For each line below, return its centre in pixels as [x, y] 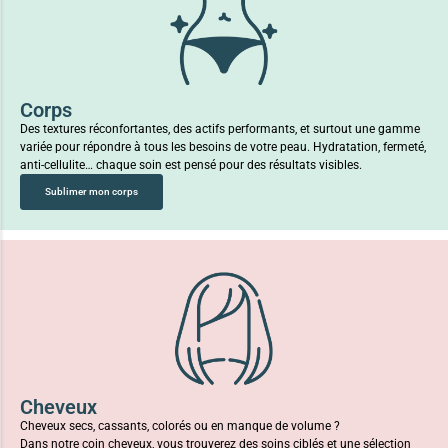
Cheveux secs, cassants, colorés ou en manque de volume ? [180, 425]
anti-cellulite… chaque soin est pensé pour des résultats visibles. [191, 164]
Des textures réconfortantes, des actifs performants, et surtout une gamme [220, 128]
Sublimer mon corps [91, 191]
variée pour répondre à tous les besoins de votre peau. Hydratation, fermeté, [223, 146]
